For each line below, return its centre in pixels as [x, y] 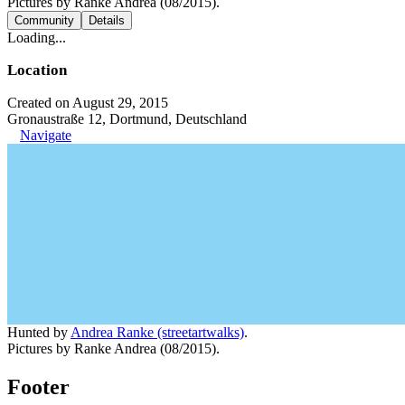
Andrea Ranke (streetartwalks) [157, 332]
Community [44, 20]
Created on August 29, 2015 [88, 102]
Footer [38, 386]
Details [107, 20]
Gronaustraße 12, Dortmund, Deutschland [127, 118]
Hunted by [39, 332]
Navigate [46, 135]
